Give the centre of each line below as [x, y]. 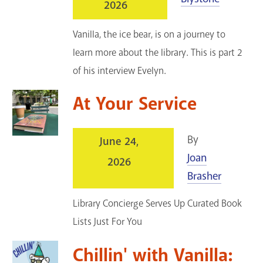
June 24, [119, 142]
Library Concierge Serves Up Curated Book [158, 204]
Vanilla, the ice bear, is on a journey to [149, 35]
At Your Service [135, 104]
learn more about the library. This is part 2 [158, 53]
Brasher [205, 176]
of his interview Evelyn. [120, 71]
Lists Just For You [108, 222]
